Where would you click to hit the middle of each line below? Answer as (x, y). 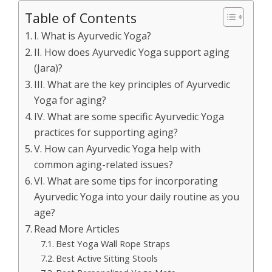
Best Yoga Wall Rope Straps (113, 243)
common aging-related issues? (104, 165)
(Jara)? (49, 68)
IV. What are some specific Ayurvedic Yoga (129, 117)
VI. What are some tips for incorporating (126, 181)
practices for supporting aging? (106, 132)
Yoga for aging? (70, 100)
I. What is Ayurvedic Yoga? (93, 36)
